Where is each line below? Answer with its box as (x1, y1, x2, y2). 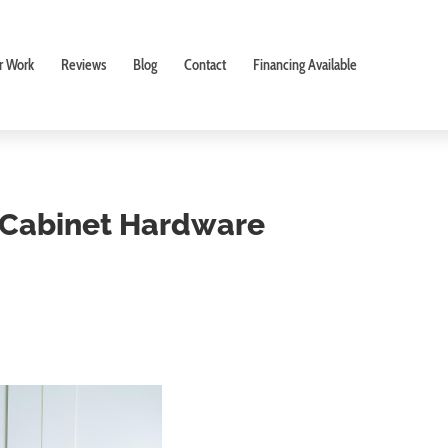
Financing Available (252, 55, 357, 74)
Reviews (60, 55, 106, 74)
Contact (183, 55, 226, 74)
